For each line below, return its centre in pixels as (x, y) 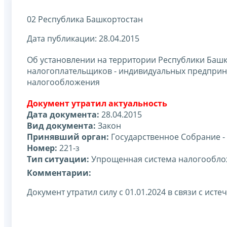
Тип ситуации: (58, 159)
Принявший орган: (68, 137)
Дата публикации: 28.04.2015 (83, 38)
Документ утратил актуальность (97, 103)
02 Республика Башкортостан (85, 19)
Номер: (42, 148)
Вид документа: (61, 125)
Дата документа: (63, 114)
